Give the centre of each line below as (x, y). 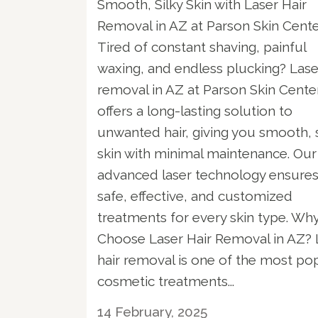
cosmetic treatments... (166, 281)
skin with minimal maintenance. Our (207, 153)
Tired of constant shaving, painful (202, 46)
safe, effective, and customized (195, 196)
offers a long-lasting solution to (195, 110)
